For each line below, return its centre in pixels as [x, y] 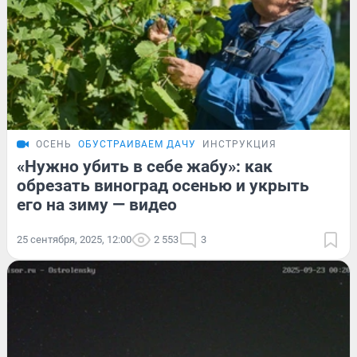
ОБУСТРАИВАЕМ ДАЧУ [137, 144]
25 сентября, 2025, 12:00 [74, 239]
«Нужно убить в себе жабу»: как [145, 166]
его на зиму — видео [97, 204]
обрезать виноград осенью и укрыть [163, 185]
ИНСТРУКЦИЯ [239, 144]
